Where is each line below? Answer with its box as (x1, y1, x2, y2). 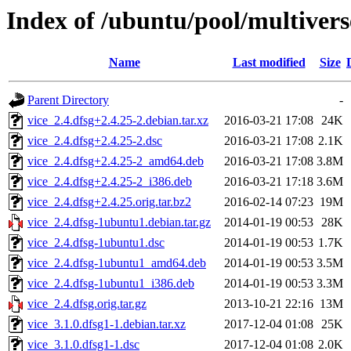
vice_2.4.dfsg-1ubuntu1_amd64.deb (27, 256, 206, 270)
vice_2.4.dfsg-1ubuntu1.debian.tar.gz (27, 215, 211, 230)
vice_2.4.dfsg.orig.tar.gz (27, 297, 147, 311)
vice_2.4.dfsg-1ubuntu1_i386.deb (27, 277, 194, 291)
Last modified (232, 56, 306, 70)
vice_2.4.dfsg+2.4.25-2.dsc (27, 134, 162, 148)
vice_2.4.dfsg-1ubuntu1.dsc (27, 236, 165, 250)
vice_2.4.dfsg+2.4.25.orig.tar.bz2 (27, 195, 191, 209)
